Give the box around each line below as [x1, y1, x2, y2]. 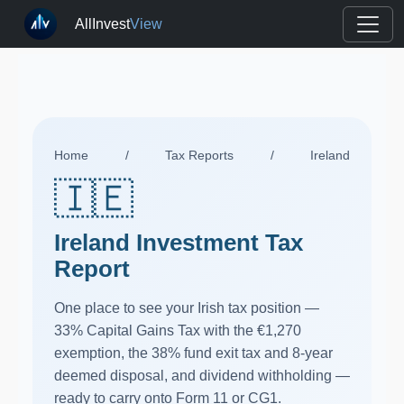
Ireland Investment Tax [54, 229, 303, 256]
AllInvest [75, 15, 131, 32]
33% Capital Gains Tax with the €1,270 [54, 323, 301, 338]
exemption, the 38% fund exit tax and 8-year [54, 345, 333, 361]
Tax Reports [165, 148, 234, 162]
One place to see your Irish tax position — [54, 300, 319, 316]
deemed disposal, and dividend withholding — [54, 368, 350, 383]
